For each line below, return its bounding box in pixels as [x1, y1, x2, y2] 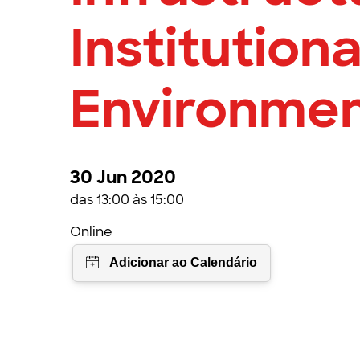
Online [70, 223, 112, 240]
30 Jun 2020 [70, 166, 176, 189]
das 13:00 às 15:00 [70, 191, 184, 208]
